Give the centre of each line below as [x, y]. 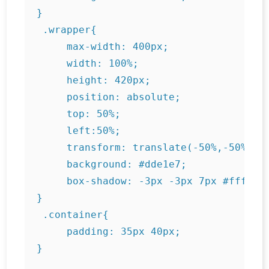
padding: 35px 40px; [109, 232]
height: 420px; [94, 80]
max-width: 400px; [103, 47]
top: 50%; [79, 114]
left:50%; [79, 131]
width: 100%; [88, 64]
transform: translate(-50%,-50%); [148, 148]
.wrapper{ [67, 30]
